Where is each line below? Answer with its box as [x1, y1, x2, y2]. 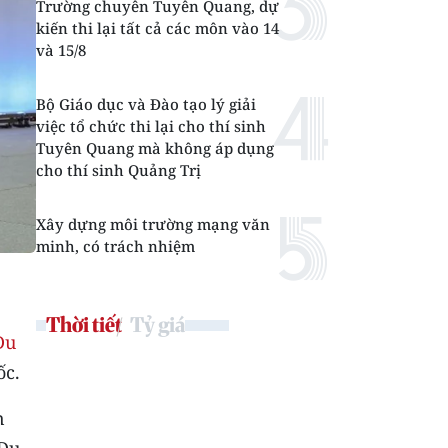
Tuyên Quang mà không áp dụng [36, 138, 274, 158]
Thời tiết [46, 312, 122, 337]
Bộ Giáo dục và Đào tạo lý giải [36, 94, 256, 114]
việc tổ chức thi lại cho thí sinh [36, 116, 266, 136]
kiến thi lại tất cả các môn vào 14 [36, 18, 279, 38]
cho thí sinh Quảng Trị [36, 160, 201, 180]
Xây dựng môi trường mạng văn [36, 214, 270, 234]
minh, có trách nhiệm [36, 236, 195, 256]
